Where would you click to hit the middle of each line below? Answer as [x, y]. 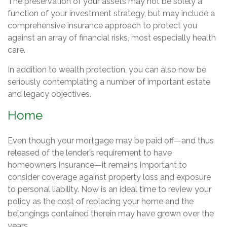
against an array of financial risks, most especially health [112, 38]
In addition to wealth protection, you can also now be [107, 70]
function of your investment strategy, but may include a [111, 13]
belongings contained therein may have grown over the [111, 214]
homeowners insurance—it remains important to [97, 165]
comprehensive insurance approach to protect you [102, 26]
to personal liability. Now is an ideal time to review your [109, 189]
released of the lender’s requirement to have [90, 153]
